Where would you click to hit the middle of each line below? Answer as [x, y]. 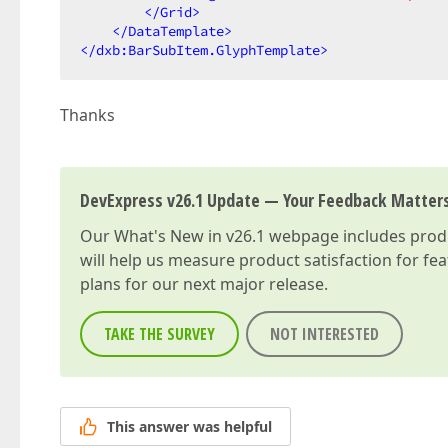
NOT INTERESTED [324, 334]
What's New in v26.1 [189, 236]
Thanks [87, 115]
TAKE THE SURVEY [159, 334]
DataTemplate [176, 31]
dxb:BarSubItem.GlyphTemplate [208, 50]
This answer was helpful [189, 427]
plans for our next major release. [204, 284]
